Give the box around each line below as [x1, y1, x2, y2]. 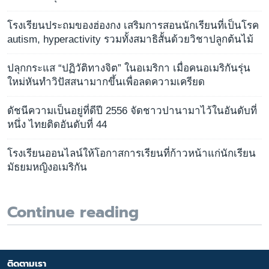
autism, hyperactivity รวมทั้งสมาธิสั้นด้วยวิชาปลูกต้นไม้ [7, 33, 253, 45]
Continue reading [7, 201, 139, 225]
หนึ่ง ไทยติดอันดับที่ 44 [7, 118, 107, 130]
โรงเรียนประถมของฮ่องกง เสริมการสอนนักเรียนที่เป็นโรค [7, 19, 259, 31]
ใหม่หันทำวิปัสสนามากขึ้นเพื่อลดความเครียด [7, 76, 205, 88]
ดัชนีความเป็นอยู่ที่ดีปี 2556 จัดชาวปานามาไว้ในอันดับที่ [7, 104, 257, 116]
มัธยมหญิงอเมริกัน [7, 161, 87, 173]
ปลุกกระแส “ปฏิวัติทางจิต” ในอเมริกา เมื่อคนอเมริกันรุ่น [7, 62, 250, 74]
